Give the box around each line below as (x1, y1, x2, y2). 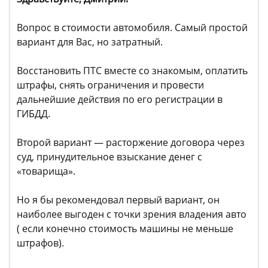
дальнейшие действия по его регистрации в (17, 93, 223, 106)
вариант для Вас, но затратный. (17, 35, 163, 49)
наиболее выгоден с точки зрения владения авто (17, 208, 246, 221)
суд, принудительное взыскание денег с (17, 150, 202, 164)
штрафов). (17, 236, 64, 250)
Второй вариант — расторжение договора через (17, 136, 245, 150)
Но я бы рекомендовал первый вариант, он (17, 193, 220, 207)
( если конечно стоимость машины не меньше (17, 222, 233, 236)
